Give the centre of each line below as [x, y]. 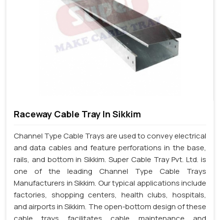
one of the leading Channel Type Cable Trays [110, 171]
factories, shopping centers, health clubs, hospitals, [110, 194]
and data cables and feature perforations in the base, [110, 147]
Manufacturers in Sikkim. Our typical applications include [110, 183]
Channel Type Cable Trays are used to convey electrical [110, 136]
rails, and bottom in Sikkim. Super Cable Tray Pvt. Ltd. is [110, 159]
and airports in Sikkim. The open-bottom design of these [110, 206]
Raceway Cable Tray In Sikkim [77, 114]
